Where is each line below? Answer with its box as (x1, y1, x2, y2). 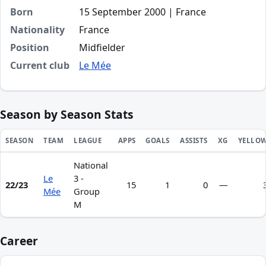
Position (10, 41, 49, 54)
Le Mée (79, 59, 111, 72)
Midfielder (79, 41, 125, 54)
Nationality (10, 23, 65, 36)
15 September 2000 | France (79, 5, 206, 18)
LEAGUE (74, 136, 102, 145)
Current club (10, 59, 69, 72)
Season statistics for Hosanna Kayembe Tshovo (8, 160, 211, 172)
